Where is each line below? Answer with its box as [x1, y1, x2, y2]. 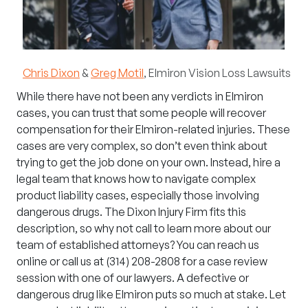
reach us [217, 238, 259, 252]
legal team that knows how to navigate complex [16, 172, 256, 186]
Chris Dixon [23, 66, 80, 80]
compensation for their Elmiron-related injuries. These [16, 122, 290, 137]
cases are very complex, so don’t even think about [16, 139, 267, 153]
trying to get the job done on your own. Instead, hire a [16, 155, 280, 170]
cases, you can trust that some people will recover [16, 106, 266, 120]
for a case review [180, 254, 267, 269]
